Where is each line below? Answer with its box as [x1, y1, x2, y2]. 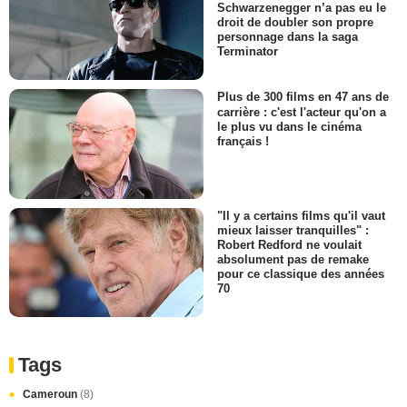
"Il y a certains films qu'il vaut [217, 208, 385, 223]
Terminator [217, 45, 278, 59]
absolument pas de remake [217, 253, 369, 267]
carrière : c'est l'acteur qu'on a [217, 104, 386, 119]
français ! [217, 134, 269, 148]
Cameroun [23, 388, 80, 402]
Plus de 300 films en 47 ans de [217, 90, 389, 104]
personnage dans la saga [217, 30, 358, 45]
